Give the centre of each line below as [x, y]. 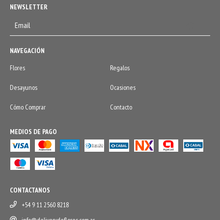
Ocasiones [123, 88]
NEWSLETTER [29, 7]
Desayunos [24, 88]
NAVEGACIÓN [27, 51]
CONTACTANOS [30, 190]
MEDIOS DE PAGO [33, 132]
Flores [17, 68]
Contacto [121, 107]
